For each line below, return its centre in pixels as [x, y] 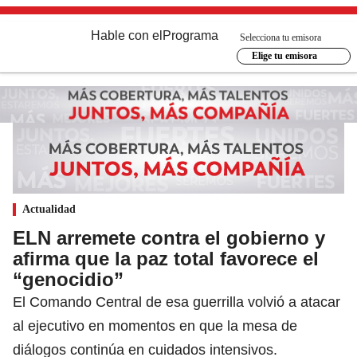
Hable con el [127, 35]
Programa [190, 35]
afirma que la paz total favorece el [166, 258]
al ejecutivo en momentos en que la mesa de [155, 326]
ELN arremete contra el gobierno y [169, 237]
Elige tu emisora [284, 56]
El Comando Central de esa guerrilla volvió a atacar [177, 302]
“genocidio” [68, 279]
